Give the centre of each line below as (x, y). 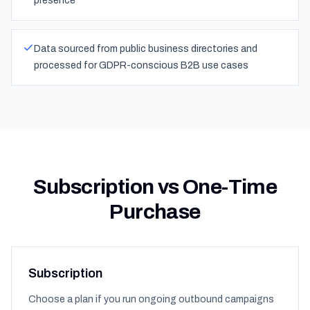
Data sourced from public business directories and (146, 49)
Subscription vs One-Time (155, 187)
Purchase (155, 212)
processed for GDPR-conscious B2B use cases (141, 65)
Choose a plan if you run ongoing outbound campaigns (151, 299)
